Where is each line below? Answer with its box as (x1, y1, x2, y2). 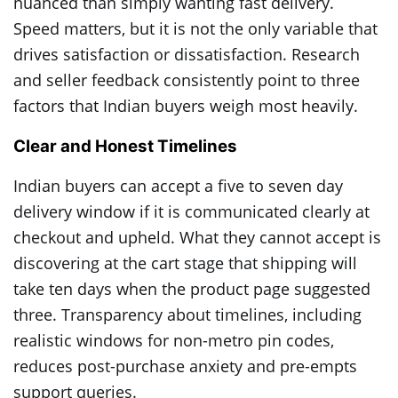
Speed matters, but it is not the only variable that (13, 18, 378, 40)
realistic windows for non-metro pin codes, (13, 329, 334, 351)
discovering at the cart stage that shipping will (13, 251, 357, 274)
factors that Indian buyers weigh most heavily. (13, 95, 358, 117)
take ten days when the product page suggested (13, 277, 370, 299)
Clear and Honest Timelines (13, 136, 237, 157)
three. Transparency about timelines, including (13, 303, 362, 325)
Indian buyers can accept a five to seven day (13, 174, 343, 196)
